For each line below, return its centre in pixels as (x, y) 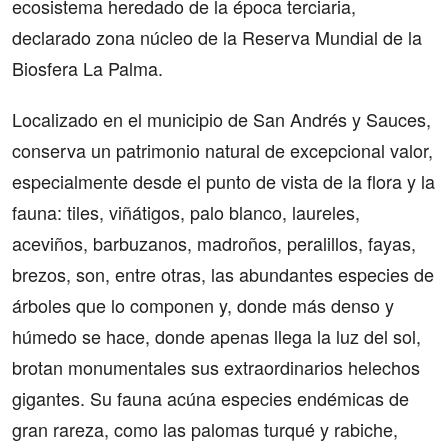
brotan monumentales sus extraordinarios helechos (216, 367)
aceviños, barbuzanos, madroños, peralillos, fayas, (214, 243)
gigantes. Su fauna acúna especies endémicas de (210, 398)
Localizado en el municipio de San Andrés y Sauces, (221, 119)
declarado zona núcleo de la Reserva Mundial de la (217, 37)
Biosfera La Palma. (87, 68)
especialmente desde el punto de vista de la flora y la (223, 181)
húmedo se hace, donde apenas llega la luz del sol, (216, 336)
